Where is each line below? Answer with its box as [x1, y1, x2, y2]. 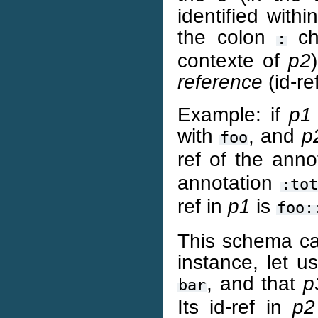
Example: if [177, 103, 290, 126]
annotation [177, 171, 280, 194]
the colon [177, 26, 277, 48]
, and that [207, 272, 303, 295]
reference [177, 70, 263, 93]
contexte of [177, 49, 289, 72]
